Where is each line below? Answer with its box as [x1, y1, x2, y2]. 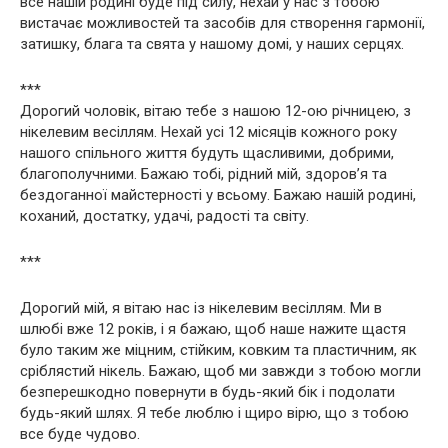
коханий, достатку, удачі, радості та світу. [20, 206, 309, 225]
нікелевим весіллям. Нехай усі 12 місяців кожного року [20, 122, 397, 141]
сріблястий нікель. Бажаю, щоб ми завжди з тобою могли [20, 361, 421, 380]
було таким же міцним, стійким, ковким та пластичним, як [20, 340, 417, 359]
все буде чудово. [20, 424, 140, 443]
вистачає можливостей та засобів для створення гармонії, [20, 13, 425, 32]
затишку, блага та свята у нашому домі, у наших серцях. [20, 34, 404, 53]
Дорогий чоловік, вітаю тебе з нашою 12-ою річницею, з [20, 101, 411, 120]
